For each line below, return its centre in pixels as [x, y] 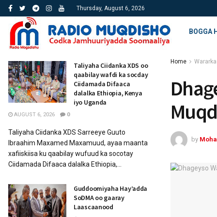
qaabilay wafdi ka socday [111, 75]
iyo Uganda [90, 102]
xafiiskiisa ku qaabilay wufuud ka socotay [71, 154]
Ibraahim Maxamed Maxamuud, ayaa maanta [78, 143]
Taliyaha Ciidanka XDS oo [111, 65]
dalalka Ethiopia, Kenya [108, 93]
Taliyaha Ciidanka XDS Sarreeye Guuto [67, 132]
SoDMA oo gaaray [99, 198]
